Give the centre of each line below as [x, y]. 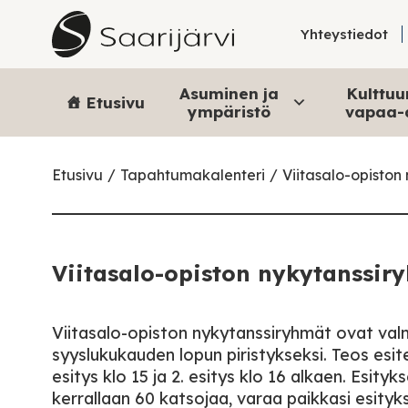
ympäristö [229, 111]
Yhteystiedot [345, 34]
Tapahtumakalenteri [193, 175]
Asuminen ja [229, 93]
